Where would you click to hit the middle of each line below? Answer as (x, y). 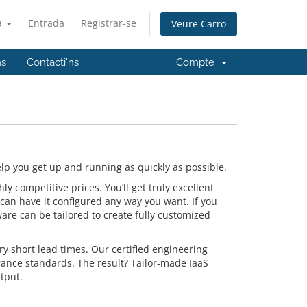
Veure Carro (199, 24)
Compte (198, 62)
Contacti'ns (53, 62)
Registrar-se (109, 23)
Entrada (46, 23)
